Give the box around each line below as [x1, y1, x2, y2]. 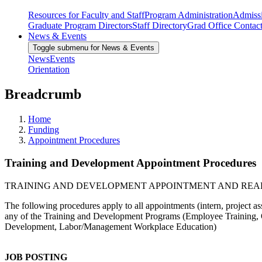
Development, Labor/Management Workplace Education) [5, 221, 216, 232]
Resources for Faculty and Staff [28, 10, 144, 20]
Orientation [28, 64, 70, 75]
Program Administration [144, 10, 233, 20]
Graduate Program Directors [28, 20, 132, 31]
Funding [28, 125, 59, 135]
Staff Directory [132, 20, 187, 31]
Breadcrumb [5, 87, 81, 102]
